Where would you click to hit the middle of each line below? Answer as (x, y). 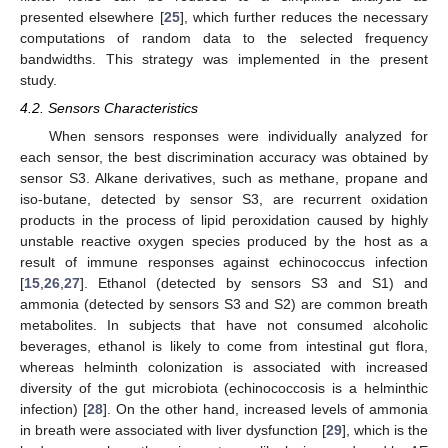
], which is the (385, 429)
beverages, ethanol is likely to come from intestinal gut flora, (224, 345)
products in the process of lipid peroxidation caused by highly (224, 219)
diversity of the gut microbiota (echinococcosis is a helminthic (224, 387)
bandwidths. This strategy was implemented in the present (224, 58)
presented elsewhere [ (92, 16)
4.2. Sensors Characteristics (109, 107)
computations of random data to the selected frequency (224, 37)
